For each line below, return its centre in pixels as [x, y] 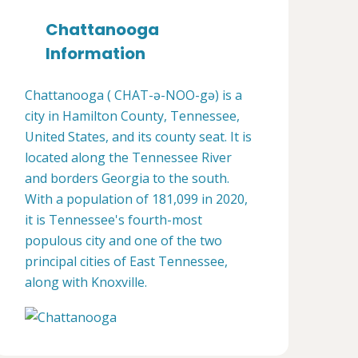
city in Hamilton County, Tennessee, [132, 116]
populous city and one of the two [123, 241]
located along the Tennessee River [128, 157]
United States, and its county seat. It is [138, 137]
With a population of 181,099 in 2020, [136, 199]
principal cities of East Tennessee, [126, 261]
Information [95, 54]
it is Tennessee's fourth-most [113, 220]
